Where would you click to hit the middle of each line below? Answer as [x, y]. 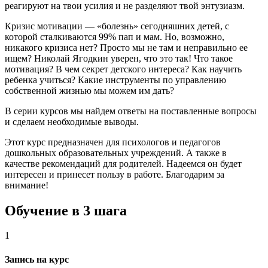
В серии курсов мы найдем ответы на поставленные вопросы [131, 111]
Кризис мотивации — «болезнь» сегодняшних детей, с [117, 26]
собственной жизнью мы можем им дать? [89, 90]
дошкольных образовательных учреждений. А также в [116, 153]
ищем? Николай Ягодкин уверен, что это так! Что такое [119, 58]
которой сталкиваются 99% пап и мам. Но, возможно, [115, 36]
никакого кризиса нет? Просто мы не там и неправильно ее [126, 47]
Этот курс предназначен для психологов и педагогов [113, 142]
